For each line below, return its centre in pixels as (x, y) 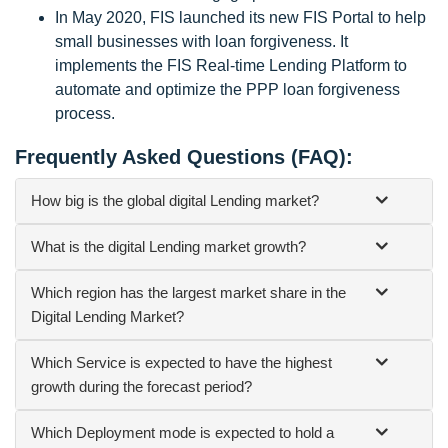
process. (85, 113)
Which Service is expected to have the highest (181, 362)
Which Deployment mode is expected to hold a (182, 432)
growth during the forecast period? (141, 386)
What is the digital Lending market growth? (168, 246)
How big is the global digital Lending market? (175, 200)
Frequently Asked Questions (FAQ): (184, 156)
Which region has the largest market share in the (188, 292)
